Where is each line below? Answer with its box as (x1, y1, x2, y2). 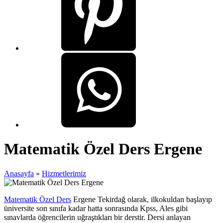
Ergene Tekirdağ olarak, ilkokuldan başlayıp (71, 195, 212, 204)
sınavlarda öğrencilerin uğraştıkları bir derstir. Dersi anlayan (4, 213, 191, 222)
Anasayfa (4, 169, 34, 178)
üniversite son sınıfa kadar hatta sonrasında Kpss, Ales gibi (4, 204, 188, 213)
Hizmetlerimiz (42, 169, 86, 178)
